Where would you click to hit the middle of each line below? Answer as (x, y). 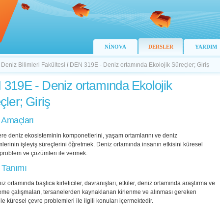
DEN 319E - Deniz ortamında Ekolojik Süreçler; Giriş (139, 65)
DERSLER (161, 47)
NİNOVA (115, 47)
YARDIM (206, 47)
